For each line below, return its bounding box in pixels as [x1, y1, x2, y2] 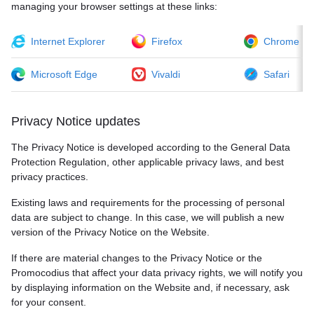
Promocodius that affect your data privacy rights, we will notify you [11, 267, 303, 278]
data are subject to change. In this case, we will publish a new [11, 212, 284, 223]
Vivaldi [151, 68, 180, 80]
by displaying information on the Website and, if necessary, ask [11, 282, 289, 293]
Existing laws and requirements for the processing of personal [11, 197, 285, 208]
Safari [264, 68, 289, 80]
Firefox [151, 35, 182, 47]
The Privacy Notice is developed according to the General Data [11, 142, 290, 153]
